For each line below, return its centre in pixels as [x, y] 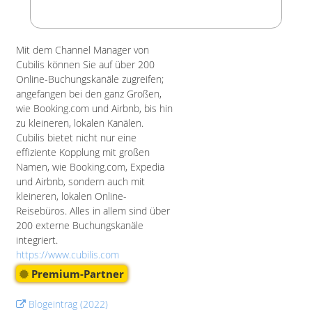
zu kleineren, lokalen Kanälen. [80, 123]
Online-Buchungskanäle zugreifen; [90, 79]
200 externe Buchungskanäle [80, 225]
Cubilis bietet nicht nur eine [76, 138]
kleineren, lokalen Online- [71, 196]
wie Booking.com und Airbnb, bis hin [94, 108]
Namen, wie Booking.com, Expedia [90, 167]
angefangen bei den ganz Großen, [89, 94]
